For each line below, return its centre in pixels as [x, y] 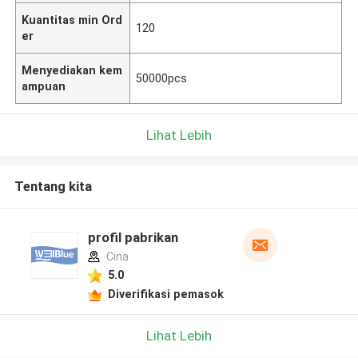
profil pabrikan [133, 238]
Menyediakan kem [72, 70]
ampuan [44, 86]
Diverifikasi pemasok [165, 294]
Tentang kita [53, 187]
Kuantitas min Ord [72, 20]
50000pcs [162, 78]
